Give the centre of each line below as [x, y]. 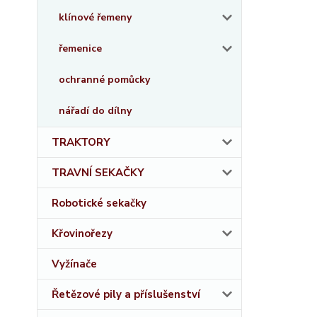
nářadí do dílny [95, 111]
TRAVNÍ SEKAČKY [98, 173]
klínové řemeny [95, 17]
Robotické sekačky [99, 203]
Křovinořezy [82, 234]
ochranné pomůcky [104, 80]
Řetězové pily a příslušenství [126, 294]
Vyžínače [74, 264]
